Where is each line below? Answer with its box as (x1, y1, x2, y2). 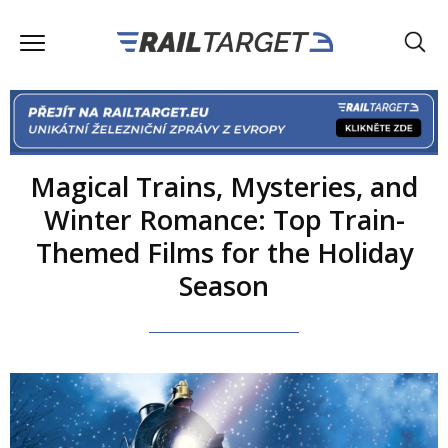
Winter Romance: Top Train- (43, 200, 405, 238)
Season (179, 266, 269, 304)
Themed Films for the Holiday (35, 233, 413, 271)
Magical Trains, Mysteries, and (30, 167, 418, 205)
